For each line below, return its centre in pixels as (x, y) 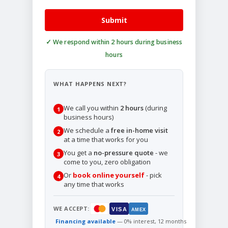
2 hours (132, 108)
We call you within (92, 108)
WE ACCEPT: (72, 209)
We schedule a (87, 131)
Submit (114, 20)
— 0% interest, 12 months (151, 221)
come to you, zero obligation (107, 162)
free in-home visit (139, 131)
